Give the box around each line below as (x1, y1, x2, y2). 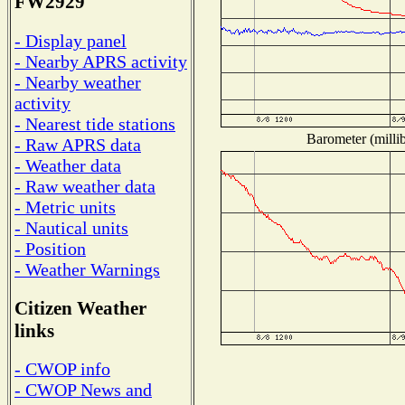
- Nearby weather (14, 71, 141, 92)
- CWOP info (14, 359, 110, 380)
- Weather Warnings (14, 259, 160, 279)
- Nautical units (14, 217, 128, 238)
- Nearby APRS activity (14, 51, 187, 71)
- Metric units (14, 196, 116, 217)
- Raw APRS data (14, 134, 141, 155)
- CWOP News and (14, 380, 152, 400)
